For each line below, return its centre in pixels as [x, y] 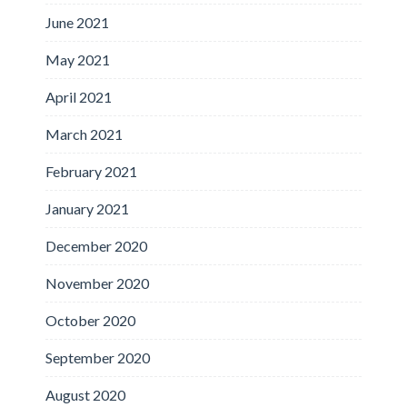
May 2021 [78, 59]
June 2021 [77, 22]
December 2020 [96, 245]
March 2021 [84, 134]
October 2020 [90, 320]
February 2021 [91, 171]
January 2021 [87, 208]
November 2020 [97, 283]
